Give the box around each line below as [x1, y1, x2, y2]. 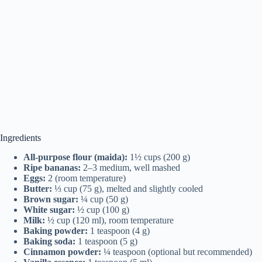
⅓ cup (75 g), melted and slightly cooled [52, 183, 203, 194]
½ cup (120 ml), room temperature [45, 215, 174, 225]
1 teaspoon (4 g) [88, 225, 150, 236]
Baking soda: [23, 236, 75, 246]
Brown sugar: [23, 194, 78, 204]
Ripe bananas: [23, 162, 81, 173]
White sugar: [23, 204, 75, 215]
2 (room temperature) [46, 173, 126, 183]
